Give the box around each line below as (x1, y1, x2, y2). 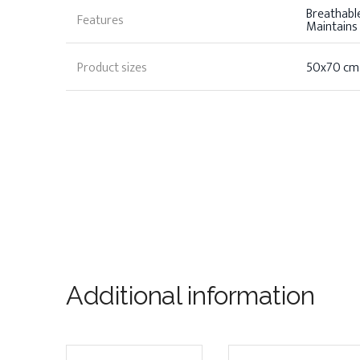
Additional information (66, 280, 315, 310)
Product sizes (77, 57, 147, 80)
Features (77, 10, 124, 32)
